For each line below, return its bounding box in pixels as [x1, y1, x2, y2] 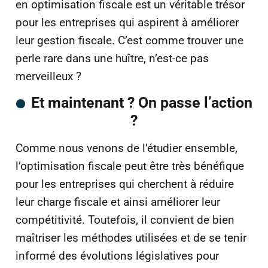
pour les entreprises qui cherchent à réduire [16, 177, 234, 191]
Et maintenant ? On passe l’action [31, 94, 252, 112]
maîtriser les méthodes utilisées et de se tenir [16, 231, 246, 245]
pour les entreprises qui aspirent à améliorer [16, 15, 239, 29]
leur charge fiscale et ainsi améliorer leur [16, 195, 220, 209]
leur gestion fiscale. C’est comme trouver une [16, 33, 243, 47]
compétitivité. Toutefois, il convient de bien [16, 213, 234, 227]
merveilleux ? [16, 69, 81, 83]
